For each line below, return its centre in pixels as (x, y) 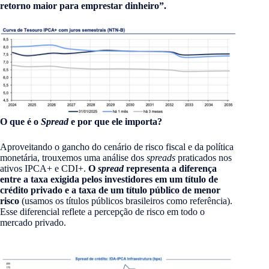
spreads (161, 158)
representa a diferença (170, 169)
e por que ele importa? (115, 122)
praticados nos (204, 158)
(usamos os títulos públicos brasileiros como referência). (127, 201)
